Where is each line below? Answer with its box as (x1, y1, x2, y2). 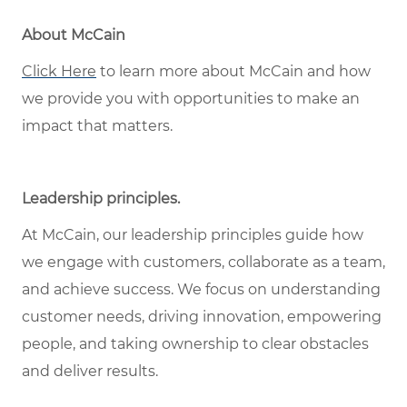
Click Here (22, 62, 96, 80)
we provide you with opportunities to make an (22, 89, 360, 107)
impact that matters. (22, 116, 173, 134)
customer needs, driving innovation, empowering (22, 307, 382, 325)
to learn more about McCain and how (96, 62, 371, 80)
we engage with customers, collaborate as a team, (22, 253, 385, 271)
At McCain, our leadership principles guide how (22, 225, 363, 243)
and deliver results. (22, 362, 158, 380)
